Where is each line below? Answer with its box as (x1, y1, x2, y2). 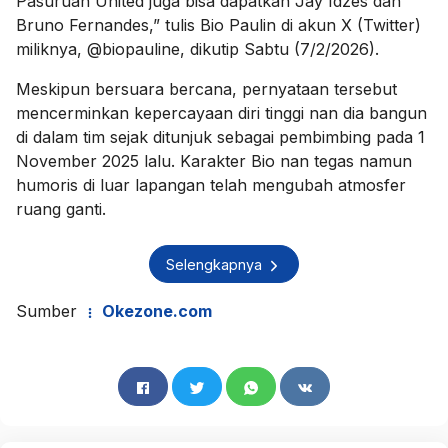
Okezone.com (98, 301, 212, 322)
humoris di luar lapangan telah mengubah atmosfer (16, 175, 406, 196)
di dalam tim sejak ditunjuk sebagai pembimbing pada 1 (16, 127, 425, 148)
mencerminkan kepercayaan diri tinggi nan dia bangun (16, 103, 427, 124)
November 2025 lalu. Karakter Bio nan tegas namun (16, 151, 412, 172)
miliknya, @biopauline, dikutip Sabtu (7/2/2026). (16, 39, 379, 60)
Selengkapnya (166, 255, 266, 273)
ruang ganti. (16, 199, 106, 220)
